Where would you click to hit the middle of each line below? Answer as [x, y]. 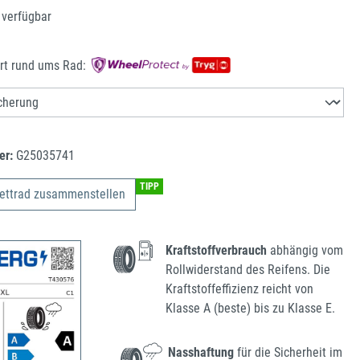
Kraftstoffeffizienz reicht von [240, 289]
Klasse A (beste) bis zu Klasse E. [251, 309]
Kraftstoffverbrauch [217, 251]
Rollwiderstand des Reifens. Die [248, 270]
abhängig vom [305, 251]
